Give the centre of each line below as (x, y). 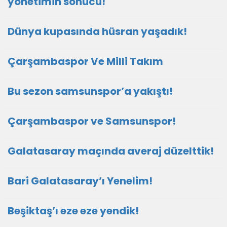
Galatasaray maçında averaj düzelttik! (111, 151)
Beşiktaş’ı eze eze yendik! (73, 211)
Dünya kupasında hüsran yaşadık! (97, 31)
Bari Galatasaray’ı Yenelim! (80, 181)
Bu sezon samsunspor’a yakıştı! (90, 91)
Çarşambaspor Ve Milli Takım (85, 61)
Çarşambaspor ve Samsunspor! (92, 121)
